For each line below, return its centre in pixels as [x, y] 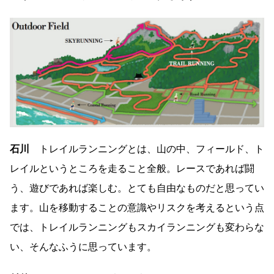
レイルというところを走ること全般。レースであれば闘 [132, 168]
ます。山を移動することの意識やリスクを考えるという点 [137, 207]
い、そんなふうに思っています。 [83, 246]
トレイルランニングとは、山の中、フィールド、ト [147, 149]
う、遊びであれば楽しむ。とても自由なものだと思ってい [137, 188]
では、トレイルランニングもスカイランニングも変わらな [137, 227]
